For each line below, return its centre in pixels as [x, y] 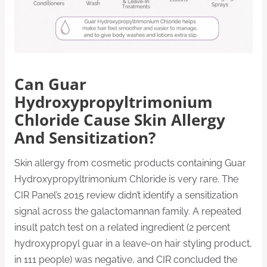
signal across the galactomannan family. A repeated [128, 211]
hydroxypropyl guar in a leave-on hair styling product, [133, 243]
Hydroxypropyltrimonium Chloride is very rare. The [126, 179]
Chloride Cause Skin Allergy [120, 120]
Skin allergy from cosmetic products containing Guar [130, 163]
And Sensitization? [85, 138]
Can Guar [50, 85]
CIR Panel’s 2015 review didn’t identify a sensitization [126, 195]
